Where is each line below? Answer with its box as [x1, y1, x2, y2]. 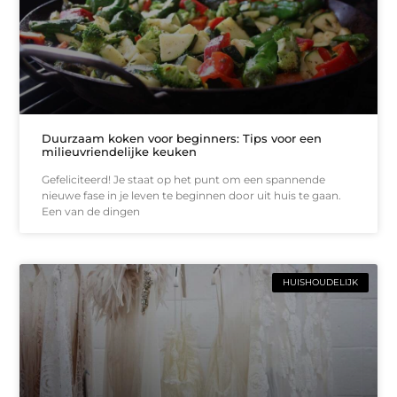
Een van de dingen [42, 204, 141, 218]
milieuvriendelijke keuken [42, 144, 198, 159]
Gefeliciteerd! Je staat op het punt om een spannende [42, 172, 326, 186]
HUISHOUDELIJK [282, 276, 358, 288]
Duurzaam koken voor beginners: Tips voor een [42, 130, 323, 145]
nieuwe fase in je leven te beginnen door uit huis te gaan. [42, 188, 342, 202]
